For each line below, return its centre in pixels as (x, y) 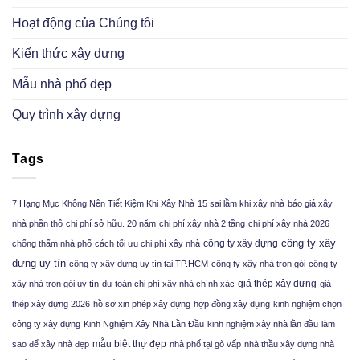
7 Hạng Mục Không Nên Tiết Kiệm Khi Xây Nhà (103, 204)
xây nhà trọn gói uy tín (55, 284)
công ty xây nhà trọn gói (258, 264)
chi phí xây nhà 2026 (289, 224)
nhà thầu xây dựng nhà (289, 344)
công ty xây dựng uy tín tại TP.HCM (139, 264)
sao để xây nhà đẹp (51, 344)
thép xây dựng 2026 (51, 304)
